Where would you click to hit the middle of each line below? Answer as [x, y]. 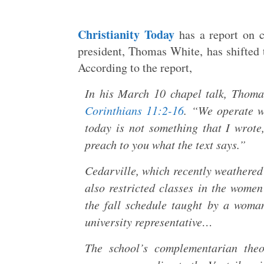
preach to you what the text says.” [165, 144]
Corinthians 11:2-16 [135, 110]
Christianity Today [126, 34]
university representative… [149, 222]
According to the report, [135, 67]
